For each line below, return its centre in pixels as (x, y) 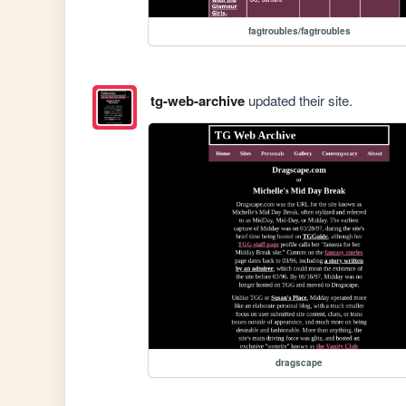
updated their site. (298, 100)
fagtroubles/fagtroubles (299, 31)
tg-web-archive (197, 100)
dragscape (300, 362)
